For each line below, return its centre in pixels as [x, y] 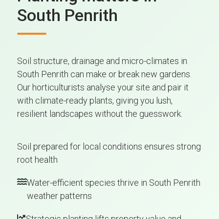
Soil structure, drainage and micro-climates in [102, 61]
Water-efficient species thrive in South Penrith [114, 182]
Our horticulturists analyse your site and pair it [103, 87]
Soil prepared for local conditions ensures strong [109, 146]
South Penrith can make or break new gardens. [104, 74]
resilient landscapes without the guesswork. [100, 113]
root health [37, 159]
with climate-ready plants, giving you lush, [95, 100]
